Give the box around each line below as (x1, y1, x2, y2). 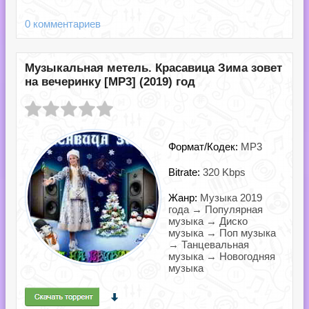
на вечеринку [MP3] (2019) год (25, 75, 195, 88)
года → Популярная (168, 203, 263, 215)
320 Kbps (203, 166, 246, 178)
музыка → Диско (168, 215, 248, 227)
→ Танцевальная (168, 239, 249, 250)
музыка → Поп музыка (168, 227, 276, 239)
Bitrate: (168, 166, 203, 178)
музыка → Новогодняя (168, 250, 275, 262)
